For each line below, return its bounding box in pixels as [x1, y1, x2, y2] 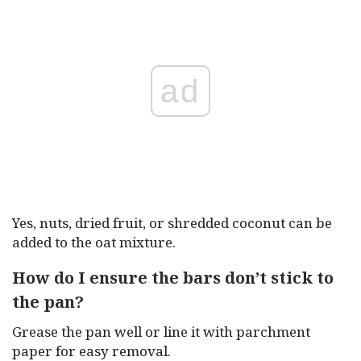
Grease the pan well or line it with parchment [12, 322, 310, 341]
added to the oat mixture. [12, 233, 176, 251]
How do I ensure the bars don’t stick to [12, 267, 334, 288]
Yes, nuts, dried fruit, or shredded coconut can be [12, 214, 332, 232]
